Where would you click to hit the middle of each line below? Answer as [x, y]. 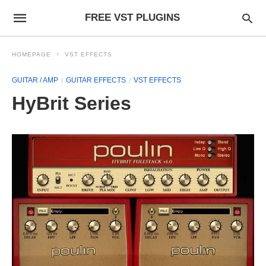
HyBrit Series [72, 103]
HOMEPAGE [31, 54]
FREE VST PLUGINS [132, 18]
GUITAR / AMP [35, 80]
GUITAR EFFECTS [96, 80]
